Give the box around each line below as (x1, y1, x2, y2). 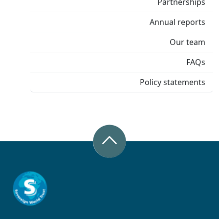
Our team (170, 37, 205, 47)
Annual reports (150, 17, 205, 27)
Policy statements (140, 77, 205, 88)
